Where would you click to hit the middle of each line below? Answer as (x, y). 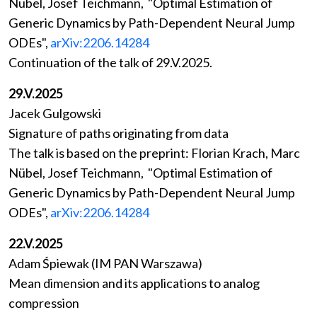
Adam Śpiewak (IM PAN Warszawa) (105, 264)
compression (44, 303)
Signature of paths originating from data (119, 133)
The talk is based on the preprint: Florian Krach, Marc (154, 153)
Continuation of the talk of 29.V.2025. (110, 63)
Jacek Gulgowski (55, 114)
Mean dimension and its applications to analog (134, 283)
